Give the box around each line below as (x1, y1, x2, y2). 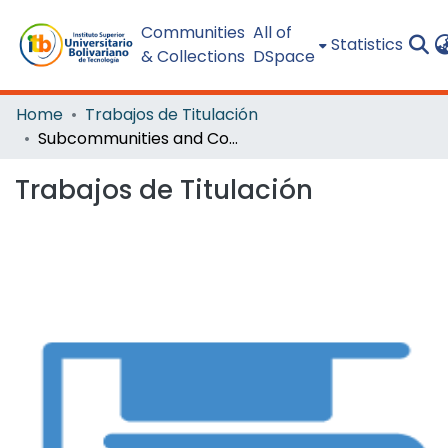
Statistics (330, 33, 403, 56)
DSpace (252, 45, 315, 68)
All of (252, 21, 292, 44)
